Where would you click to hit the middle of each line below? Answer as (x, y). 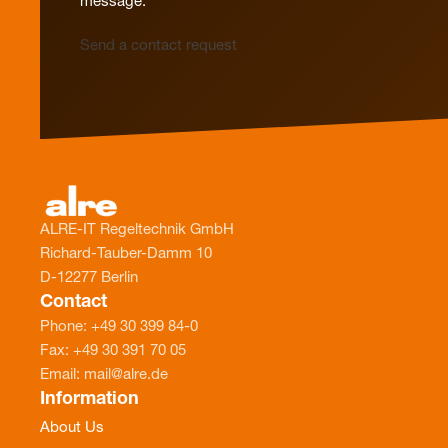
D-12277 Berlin (89, 278)
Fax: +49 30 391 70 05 (113, 351)
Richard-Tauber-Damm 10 (126, 254)
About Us (72, 428)
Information (89, 400)
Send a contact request (158, 46)
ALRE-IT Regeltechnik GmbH (137, 230)
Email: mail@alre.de (104, 375)
